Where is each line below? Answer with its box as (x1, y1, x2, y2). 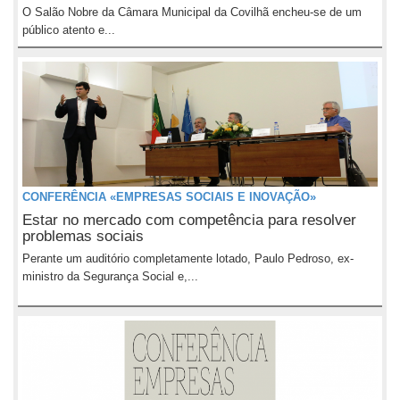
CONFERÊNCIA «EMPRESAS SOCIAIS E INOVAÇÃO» (22, 190, 316, 204)
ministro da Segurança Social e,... (22, 270, 198, 283)
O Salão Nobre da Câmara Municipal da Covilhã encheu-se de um (22, 5, 362, 19)
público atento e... (22, 23, 115, 37)
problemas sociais (22, 228, 144, 245)
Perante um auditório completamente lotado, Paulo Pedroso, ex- (22, 252, 354, 265)
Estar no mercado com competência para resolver (22, 212, 356, 229)
